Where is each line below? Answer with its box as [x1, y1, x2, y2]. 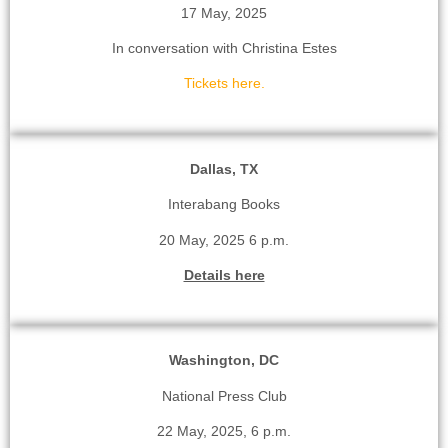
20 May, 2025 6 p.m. [159, 231, 289, 248]
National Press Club [161, 387, 287, 404]
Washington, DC [169, 352, 279, 369]
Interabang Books [168, 196, 280, 213]
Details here [183, 266, 265, 283]
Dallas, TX [190, 160, 258, 177]
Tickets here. [183, 75, 265, 92]
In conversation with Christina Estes [111, 40, 337, 57]
